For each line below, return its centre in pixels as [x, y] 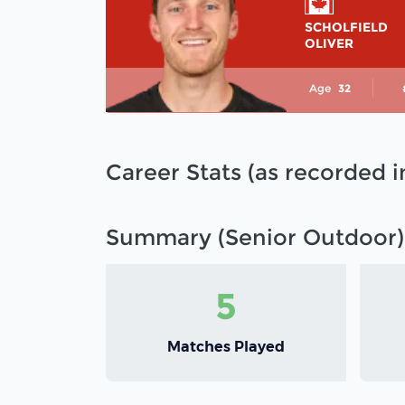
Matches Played [226, 347]
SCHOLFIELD [346, 28]
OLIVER [329, 44]
